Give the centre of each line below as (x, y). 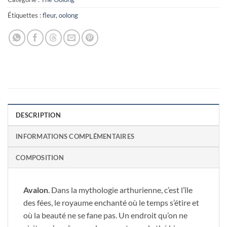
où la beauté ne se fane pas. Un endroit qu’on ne (105, 215)
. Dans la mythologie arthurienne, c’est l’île (120, 190)
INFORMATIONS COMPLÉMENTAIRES (75, 137)
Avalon (36, 190)
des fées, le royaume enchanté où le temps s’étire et (111, 203)
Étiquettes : (25, 15)
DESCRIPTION (38, 115)
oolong (68, 15)
